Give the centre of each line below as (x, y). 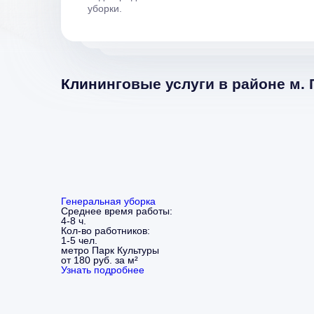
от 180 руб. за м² (100, 260)
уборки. (105, 8)
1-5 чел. (79, 240)
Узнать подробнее (103, 269)
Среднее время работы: (117, 211)
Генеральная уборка (108, 201)
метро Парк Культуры (110, 250)
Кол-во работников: (105, 230)
